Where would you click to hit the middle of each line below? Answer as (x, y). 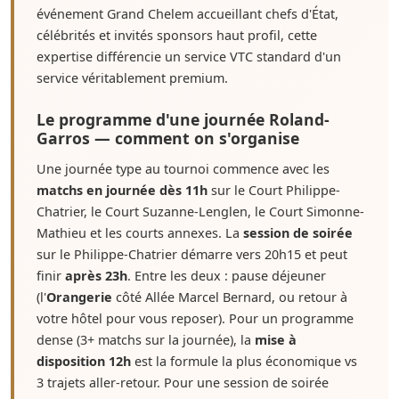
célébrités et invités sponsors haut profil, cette (177, 35)
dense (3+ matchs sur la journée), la (146, 340)
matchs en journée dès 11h (122, 190)
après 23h (96, 276)
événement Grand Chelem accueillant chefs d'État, (187, 14)
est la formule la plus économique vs (244, 361)
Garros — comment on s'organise (168, 138)
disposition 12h (84, 361)
